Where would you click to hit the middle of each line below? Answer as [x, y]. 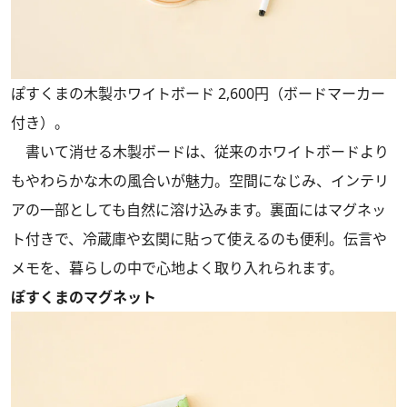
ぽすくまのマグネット [84, 298]
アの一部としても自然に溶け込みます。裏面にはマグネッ [199, 210]
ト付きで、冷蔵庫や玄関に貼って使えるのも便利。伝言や [199, 239]
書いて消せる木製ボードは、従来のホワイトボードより [200, 152]
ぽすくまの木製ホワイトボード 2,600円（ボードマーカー [198, 94]
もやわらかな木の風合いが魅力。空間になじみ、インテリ [200, 181]
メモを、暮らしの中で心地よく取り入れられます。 [177, 268]
